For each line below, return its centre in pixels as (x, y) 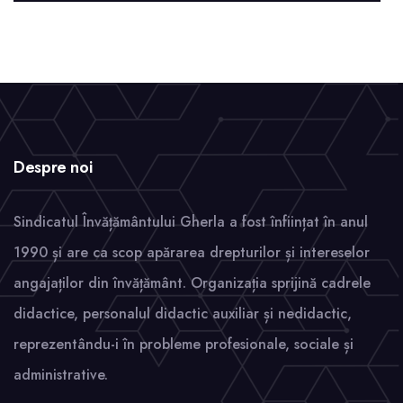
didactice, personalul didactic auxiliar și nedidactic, (183, 314)
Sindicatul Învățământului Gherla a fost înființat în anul (191, 222)
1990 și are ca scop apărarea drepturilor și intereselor (192, 253)
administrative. (61, 375)
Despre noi (53, 168)
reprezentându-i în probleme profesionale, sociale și (184, 345)
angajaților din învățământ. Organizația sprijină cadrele (192, 283)
